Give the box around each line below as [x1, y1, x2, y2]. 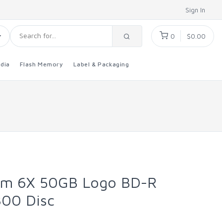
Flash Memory [20, 60, 63, 68]
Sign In [185, 6, 207, 14]
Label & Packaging [73, 60, 129, 68]
